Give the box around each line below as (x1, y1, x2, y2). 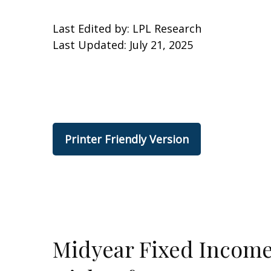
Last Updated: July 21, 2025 (53, 37, 193, 52)
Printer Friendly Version (65, 131, 189, 146)
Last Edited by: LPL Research (53, 21, 201, 36)
